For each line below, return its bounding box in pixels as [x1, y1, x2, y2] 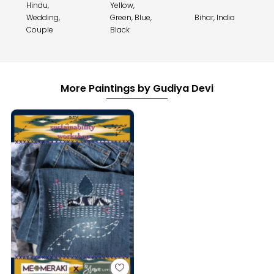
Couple [26, 24, 53, 35]
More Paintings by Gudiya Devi [60, 81, 213, 96]
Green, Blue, [110, 12, 152, 23]
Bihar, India [194, 12, 235, 23]
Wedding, [26, 12, 60, 23]
